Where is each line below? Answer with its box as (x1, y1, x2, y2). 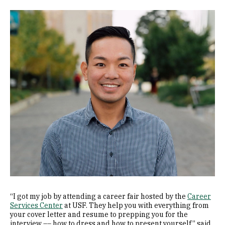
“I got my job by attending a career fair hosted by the (10, 192, 187, 201)
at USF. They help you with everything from (63, 201, 209, 210)
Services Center (10, 201, 63, 210)
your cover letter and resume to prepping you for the (10, 210, 188, 219)
